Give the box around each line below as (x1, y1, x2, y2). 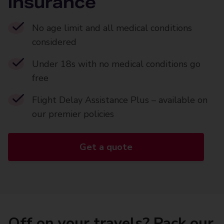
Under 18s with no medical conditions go (32, 58, 200, 70)
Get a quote (79, 141, 132, 153)
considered (32, 36, 76, 48)
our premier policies (32, 108, 114, 120)
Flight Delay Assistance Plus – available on (32, 94, 207, 106)
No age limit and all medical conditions (32, 22, 192, 34)
